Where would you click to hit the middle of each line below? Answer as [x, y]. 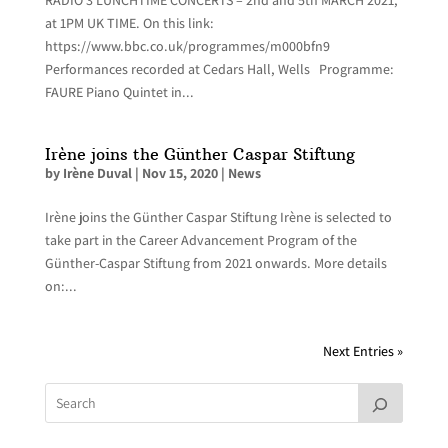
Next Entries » [363, 350]
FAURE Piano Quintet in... [119, 91]
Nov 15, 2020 [179, 172]
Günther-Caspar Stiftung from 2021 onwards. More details [215, 262]
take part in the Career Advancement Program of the [200, 239]
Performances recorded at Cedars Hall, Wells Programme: [219, 68]
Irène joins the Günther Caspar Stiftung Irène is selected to [218, 216]
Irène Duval [97, 172]
